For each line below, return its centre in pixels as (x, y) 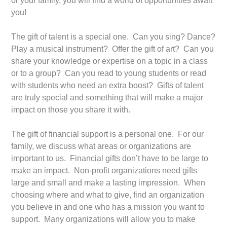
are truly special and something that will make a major (107, 98)
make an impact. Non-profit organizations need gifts (104, 171)
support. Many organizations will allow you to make (104, 219)
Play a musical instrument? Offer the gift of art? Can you (113, 49)
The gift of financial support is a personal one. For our (108, 134)
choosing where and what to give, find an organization (108, 195)
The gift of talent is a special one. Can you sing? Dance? (113, 37)
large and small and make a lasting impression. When (108, 183)
